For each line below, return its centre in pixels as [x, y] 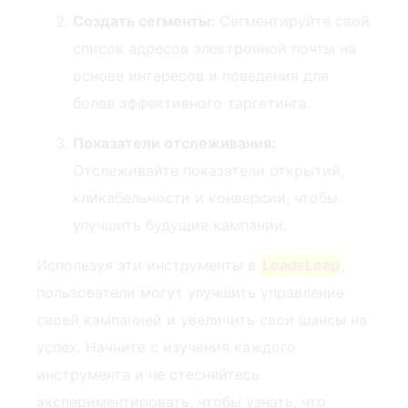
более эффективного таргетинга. [192, 102]
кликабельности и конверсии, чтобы [205, 198]
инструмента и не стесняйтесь [148, 375]
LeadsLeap [301, 265]
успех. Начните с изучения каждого [166, 347]
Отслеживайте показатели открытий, [209, 171]
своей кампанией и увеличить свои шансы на [202, 320]
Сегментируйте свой [292, 20]
